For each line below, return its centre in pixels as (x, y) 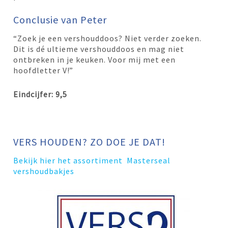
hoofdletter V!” (44, 70)
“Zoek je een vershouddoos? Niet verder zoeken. (108, 38)
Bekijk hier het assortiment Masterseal (92, 160)
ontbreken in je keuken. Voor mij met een (95, 59)
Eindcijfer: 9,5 (40, 94)
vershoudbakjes (44, 171)
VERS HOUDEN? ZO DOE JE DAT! (90, 141)
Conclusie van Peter (60, 19)
